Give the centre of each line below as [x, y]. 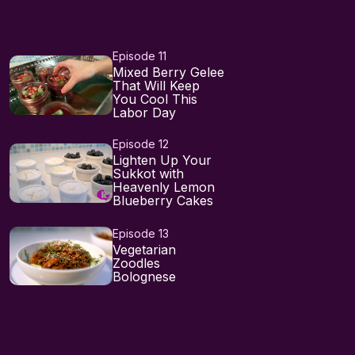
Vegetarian [144, 250]
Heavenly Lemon [164, 187]
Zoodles [136, 263]
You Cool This [155, 99]
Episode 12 [141, 144]
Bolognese [144, 277]
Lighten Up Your [162, 160]
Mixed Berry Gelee [168, 72]
